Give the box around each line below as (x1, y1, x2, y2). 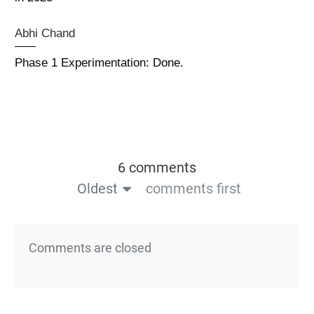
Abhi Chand (15, 26, 75, 40)
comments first (145, 179, 241, 197)
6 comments (118, 158, 196, 176)
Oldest (76, 179, 118, 197)
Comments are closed (29, 240, 151, 255)
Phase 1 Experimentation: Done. (15, 55, 184, 69)
